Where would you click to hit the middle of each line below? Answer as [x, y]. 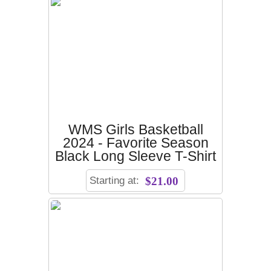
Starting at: [116, 180]
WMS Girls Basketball [135, 129]
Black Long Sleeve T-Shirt [135, 156]
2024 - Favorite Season [135, 143]
